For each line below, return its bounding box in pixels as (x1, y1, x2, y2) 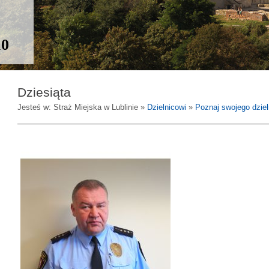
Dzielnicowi (147, 103, 186, 112)
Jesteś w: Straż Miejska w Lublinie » (17, 103, 147, 112)
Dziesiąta (17, 85, 71, 99)
